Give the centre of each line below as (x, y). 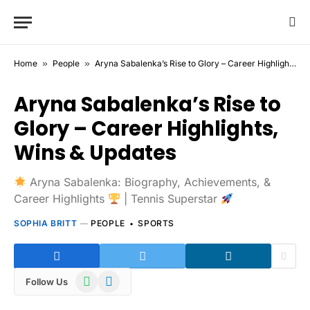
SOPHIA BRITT (46, 223)
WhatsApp (99, 277)
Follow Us (47, 281)
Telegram (118, 277)
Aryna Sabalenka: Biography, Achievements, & (149, 182)
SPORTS (156, 223)
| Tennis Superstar (171, 199)
